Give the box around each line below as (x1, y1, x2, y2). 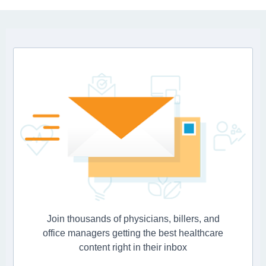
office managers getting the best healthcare (43, 228, 223, 239)
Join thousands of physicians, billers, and (46, 214, 220, 224)
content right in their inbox (79, 242, 187, 253)
